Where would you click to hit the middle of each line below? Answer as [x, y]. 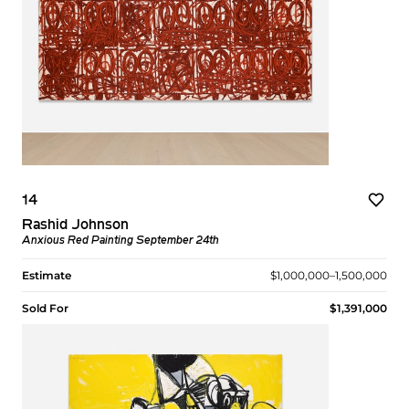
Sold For [45, 308]
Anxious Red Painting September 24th [121, 241]
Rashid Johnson [75, 225]
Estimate [47, 275]
